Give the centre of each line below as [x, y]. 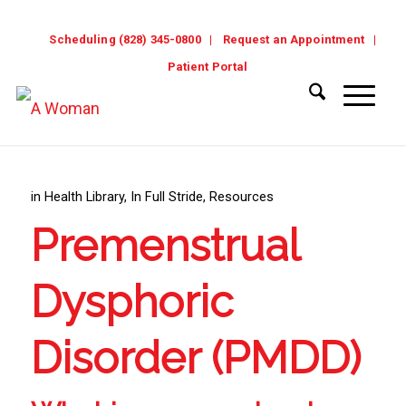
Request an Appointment [294, 39]
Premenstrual [164, 246]
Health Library [84, 197]
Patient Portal [208, 67]
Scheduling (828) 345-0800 [125, 39]
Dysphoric [131, 302]
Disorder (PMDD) [195, 358]
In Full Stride [166, 197]
